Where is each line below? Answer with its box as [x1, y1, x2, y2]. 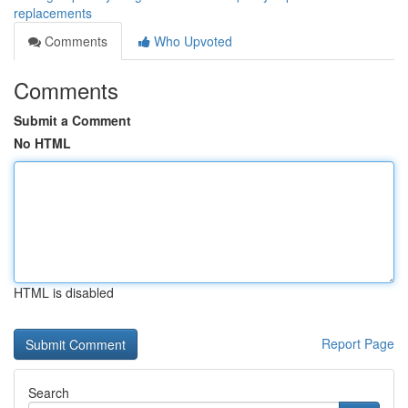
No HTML [14, 134, 71, 152]
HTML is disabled [14, 283, 114, 301]
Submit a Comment [14, 111, 131, 129]
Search [28, 383, 69, 402]
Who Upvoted [150, 32, 232, 50]
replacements [14, 4, 92, 22]
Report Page [321, 334, 394, 352]
